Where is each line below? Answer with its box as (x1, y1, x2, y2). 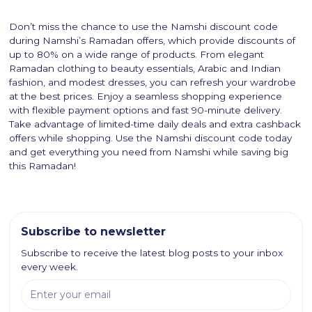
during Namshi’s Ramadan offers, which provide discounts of (9, 34, 296, 46)
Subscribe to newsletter (21, 224, 166, 238)
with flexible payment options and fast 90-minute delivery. (9, 104, 283, 116)
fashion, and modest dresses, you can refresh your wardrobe (9, 76, 297, 88)
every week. (21, 260, 79, 272)
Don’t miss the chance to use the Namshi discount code (9, 20, 279, 32)
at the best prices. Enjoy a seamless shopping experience (9, 90, 283, 102)
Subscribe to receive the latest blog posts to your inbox (21, 247, 283, 258)
